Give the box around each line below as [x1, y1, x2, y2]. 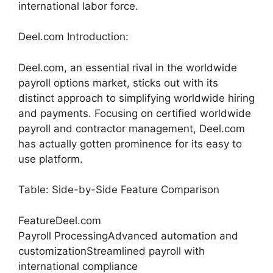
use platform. [18, 152, 83, 165]
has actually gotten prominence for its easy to [18, 137, 242, 150]
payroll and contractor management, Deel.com [18, 122, 245, 135]
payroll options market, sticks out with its [18, 76, 218, 89]
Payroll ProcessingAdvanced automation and [18, 229, 238, 242]
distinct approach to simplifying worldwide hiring [18, 91, 255, 104]
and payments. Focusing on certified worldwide [18, 107, 251, 119]
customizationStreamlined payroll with [18, 244, 205, 257]
